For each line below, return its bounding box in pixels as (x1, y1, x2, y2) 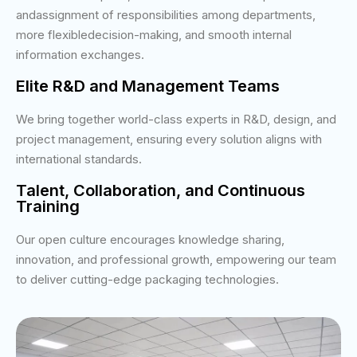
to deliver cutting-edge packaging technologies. (16, 271, 279, 287)
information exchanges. (16, 46, 144, 62)
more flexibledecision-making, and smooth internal (16, 26, 292, 42)
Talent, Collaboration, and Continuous (16, 180, 305, 200)
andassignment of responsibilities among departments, (16, 6, 316, 22)
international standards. (16, 151, 142, 167)
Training (16, 196, 80, 216)
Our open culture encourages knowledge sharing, (16, 231, 284, 247)
